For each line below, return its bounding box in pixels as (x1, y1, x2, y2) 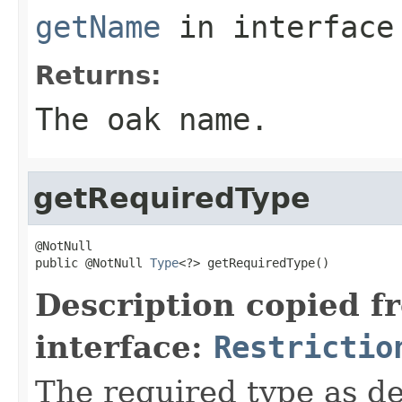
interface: (35, 328, 214, 365)
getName (35, 8, 161, 45)
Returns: (35, 59, 162, 91)
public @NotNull (35, 255, 150, 270)
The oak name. (35, 100, 268, 137)
